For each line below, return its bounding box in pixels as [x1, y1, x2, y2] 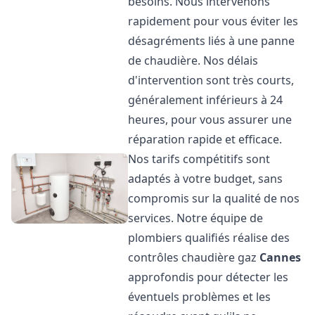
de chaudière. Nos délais [128, 53, 259, 68]
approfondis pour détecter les [128, 269, 289, 285]
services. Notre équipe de [128, 210, 264, 226]
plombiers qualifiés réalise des [128, 230, 290, 245]
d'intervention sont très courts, [128, 72, 295, 88]
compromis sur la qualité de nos [128, 191, 300, 206]
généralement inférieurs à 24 [128, 92, 283, 108]
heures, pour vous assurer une [128, 112, 292, 127]
